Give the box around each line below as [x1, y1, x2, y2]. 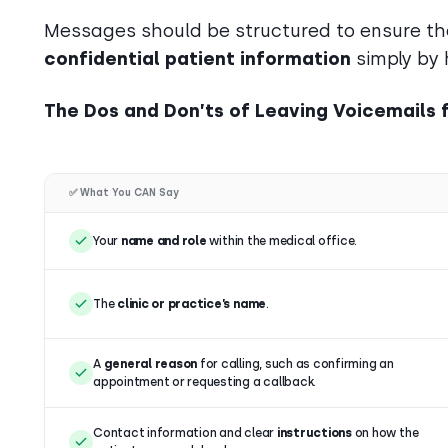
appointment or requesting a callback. [93, 375, 317, 389]
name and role [120, 234, 207, 248]
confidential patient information [44, 48, 351, 69]
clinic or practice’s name [117, 297, 267, 311]
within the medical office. [206, 234, 358, 248]
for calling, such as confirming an [197, 357, 394, 371]
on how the [351, 426, 419, 440]
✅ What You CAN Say [69, 187, 179, 198]
